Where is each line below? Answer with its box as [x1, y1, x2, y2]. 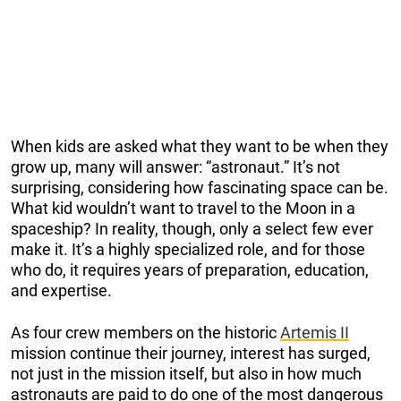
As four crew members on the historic [11, 322, 280, 342]
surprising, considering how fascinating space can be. [11, 177, 388, 197]
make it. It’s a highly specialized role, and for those [11, 239, 365, 259]
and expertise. [11, 280, 112, 300]
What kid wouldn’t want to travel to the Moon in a [11, 198, 355, 218]
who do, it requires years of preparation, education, [11, 260, 369, 279]
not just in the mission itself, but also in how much [11, 363, 362, 383]
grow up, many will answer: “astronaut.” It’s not [11, 157, 340, 176]
